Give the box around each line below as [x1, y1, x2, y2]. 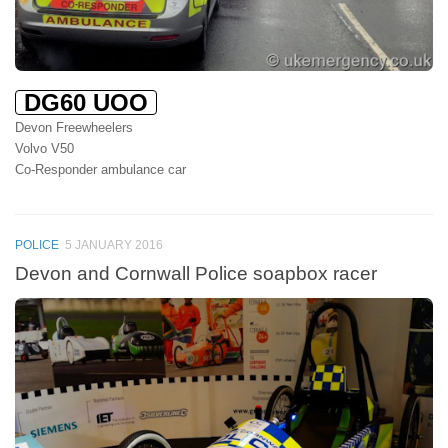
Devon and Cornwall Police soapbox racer [15, 262, 377, 285]
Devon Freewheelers [15, 120, 133, 136]
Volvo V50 [15, 141, 74, 157]
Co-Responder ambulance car [15, 162, 186, 178]
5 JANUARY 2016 [65, 237, 163, 252]
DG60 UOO [24, 89, 148, 117]
